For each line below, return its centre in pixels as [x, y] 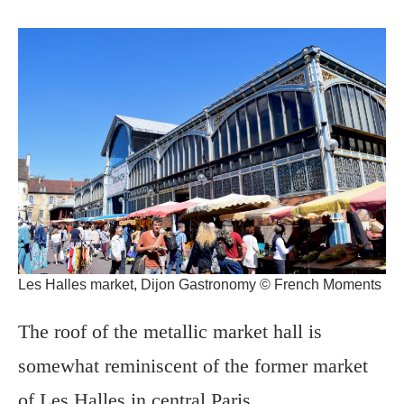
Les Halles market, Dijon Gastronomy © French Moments [200, 284]
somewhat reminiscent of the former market [193, 365]
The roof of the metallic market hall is [170, 331]
